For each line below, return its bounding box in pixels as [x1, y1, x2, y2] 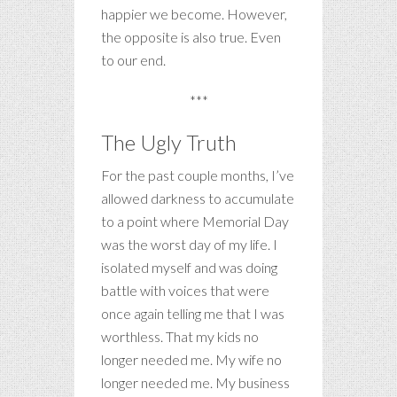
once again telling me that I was [101, 304, 284, 322]
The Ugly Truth [101, 128, 237, 155]
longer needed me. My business [101, 373, 290, 391]
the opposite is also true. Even [101, 27, 281, 45]
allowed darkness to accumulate [101, 189, 294, 206]
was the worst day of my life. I [101, 235, 277, 253]
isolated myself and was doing [101, 258, 277, 276]
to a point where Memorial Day [101, 212, 289, 230]
